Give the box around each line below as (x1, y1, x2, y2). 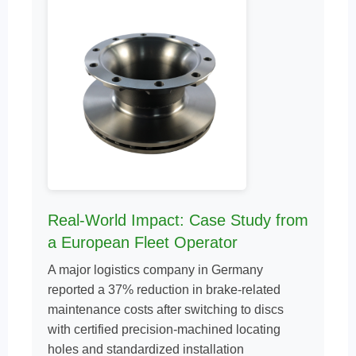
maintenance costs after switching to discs (48, 303, 284, 316)
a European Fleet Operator (48, 234, 238, 251)
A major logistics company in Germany (48, 263, 263, 277)
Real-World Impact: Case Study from (48, 211, 308, 229)
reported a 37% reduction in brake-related (48, 283, 281, 296)
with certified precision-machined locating (48, 323, 281, 336)
